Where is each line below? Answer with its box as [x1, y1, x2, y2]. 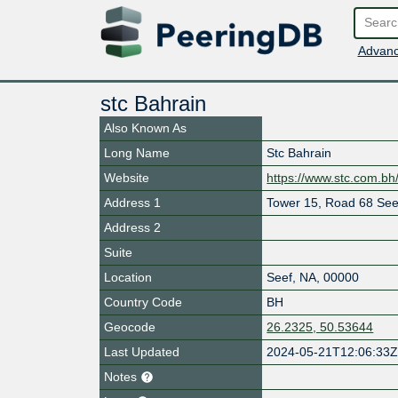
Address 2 [104, 219, 161, 235]
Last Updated [104, 344, 179, 359]
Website [104, 170, 149, 185]
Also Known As [104, 120, 187, 135]
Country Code [104, 294, 182, 309]
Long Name [104, 145, 170, 160]
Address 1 [104, 195, 161, 210]
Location [104, 269, 152, 284]
